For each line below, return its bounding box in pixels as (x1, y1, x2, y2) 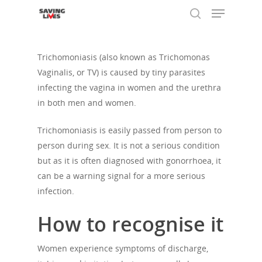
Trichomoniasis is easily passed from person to (37, 125, 222, 136)
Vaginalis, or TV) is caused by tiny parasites (37, 67, 205, 78)
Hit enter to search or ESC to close (51, 70, 164, 80)
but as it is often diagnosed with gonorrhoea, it (37, 155, 221, 166)
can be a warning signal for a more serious (37, 170, 205, 181)
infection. (37, 185, 74, 196)
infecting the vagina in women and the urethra (37, 82, 221, 93)
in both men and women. (37, 97, 136, 108)
